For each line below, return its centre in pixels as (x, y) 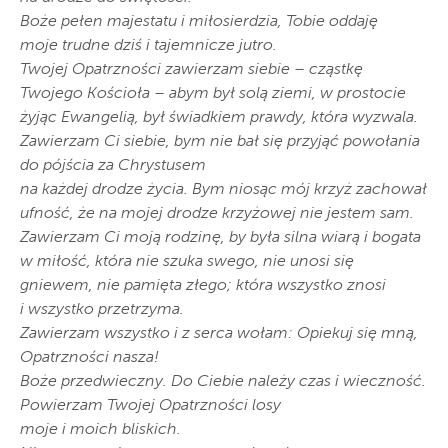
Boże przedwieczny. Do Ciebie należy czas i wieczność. (223, 382)
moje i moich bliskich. (100, 430)
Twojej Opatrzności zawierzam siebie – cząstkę (191, 70)
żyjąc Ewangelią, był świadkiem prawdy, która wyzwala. (219, 118)
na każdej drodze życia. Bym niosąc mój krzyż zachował (223, 190)
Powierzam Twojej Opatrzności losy (150, 406)
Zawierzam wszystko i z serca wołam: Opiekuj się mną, (219, 334)
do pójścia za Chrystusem (113, 166)
